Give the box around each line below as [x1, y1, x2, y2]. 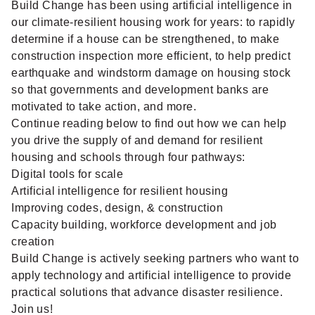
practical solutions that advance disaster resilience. [11, 286, 283, 298]
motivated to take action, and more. [11, 101, 197, 112]
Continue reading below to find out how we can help [11, 117, 287, 129]
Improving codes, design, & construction [11, 202, 224, 214]
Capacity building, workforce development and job [11, 219, 277, 231]
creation [11, 236, 54, 247]
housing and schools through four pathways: [11, 151, 245, 163]
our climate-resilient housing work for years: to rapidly [11, 16, 295, 28]
